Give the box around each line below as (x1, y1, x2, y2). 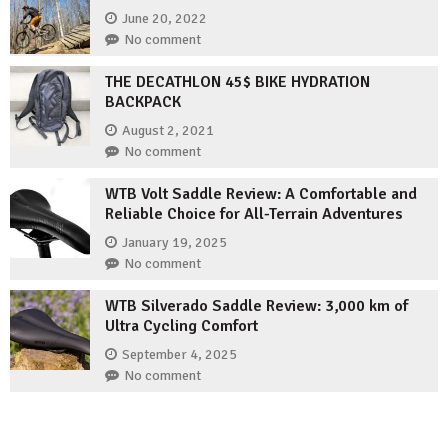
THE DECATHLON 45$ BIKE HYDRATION (105, 72, 370, 93)
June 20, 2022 (122, 9, 207, 27)
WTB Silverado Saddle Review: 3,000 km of (105, 296, 408, 317)
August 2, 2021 (122, 121, 214, 139)
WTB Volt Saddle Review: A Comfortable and (105, 184, 417, 205)
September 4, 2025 (122, 345, 237, 363)
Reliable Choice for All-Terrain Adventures (105, 204, 403, 225)
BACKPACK (105, 92, 181, 113)
